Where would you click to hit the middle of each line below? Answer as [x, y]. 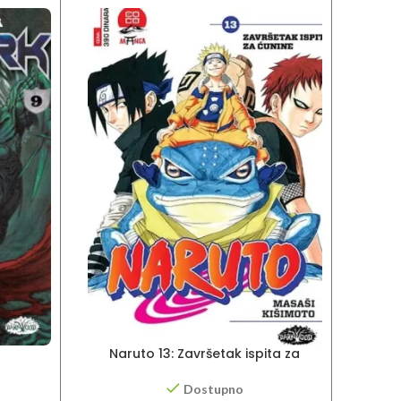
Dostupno [213, 388]
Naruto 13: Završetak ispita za [205, 354]
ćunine [205, 371]
